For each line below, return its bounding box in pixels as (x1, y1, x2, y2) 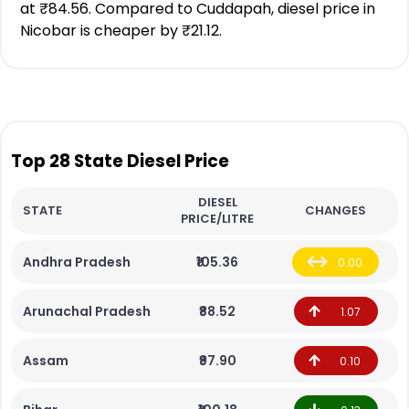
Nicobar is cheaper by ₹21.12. (20, 20, 222, 41)
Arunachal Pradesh (23, 302, 151, 320)
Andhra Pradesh (23, 253, 131, 271)
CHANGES (305, 202, 366, 219)
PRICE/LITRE (181, 210, 254, 227)
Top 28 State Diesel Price (11, 149, 229, 173)
